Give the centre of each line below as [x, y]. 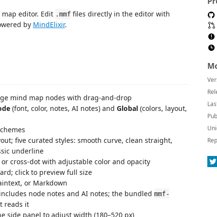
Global [127, 108]
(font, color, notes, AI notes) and [63, 108]
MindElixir [49, 24]
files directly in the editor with [120, 14]
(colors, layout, [163, 108]
